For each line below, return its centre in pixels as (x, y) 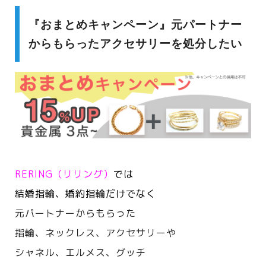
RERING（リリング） (64, 174)
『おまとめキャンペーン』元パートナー (135, 25)
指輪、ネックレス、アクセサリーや (96, 232)
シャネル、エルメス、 (65, 252)
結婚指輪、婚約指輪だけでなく (85, 193)
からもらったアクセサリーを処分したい (135, 44)
